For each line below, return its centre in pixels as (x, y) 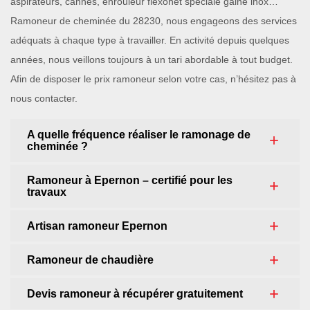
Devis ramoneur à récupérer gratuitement (135, 294)
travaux (47, 192)
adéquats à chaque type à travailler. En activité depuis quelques (150, 40)
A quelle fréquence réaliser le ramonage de (139, 135)
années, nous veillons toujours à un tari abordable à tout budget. (152, 60)
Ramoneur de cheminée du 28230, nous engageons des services (154, 21)
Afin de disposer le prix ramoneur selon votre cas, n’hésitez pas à (153, 79)
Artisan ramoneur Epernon (97, 226)
